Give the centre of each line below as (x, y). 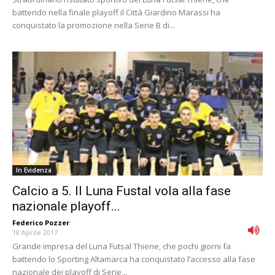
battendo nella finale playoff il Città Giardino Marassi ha (116, 13)
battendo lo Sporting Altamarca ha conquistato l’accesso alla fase (134, 259)
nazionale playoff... (66, 206)
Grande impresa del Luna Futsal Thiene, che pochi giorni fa (122, 246)
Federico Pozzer (41, 222)
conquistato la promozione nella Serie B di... (94, 25)
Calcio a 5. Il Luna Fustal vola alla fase (122, 191)
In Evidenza (34, 170)
